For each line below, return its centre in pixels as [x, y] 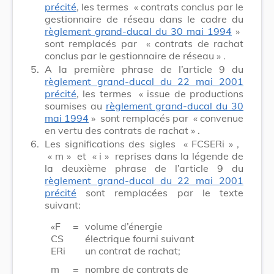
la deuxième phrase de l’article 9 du [144, 168]
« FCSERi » [208, 143]
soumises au [75, 106]
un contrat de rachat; [133, 250]
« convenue [217, 118]
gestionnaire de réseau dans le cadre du [144, 19]
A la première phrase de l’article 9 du [144, 69]
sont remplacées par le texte [160, 192]
